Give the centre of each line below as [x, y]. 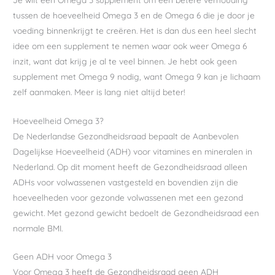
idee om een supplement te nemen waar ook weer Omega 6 [130, 45]
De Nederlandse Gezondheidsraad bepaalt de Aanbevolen [126, 136]
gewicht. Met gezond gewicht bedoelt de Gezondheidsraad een [136, 212]
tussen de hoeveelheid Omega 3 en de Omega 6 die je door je [134, 15]
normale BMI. [38, 228]
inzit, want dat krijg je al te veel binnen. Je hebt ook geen [125, 61]
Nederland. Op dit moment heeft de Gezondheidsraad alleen [130, 166]
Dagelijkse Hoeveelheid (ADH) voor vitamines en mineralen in [133, 151]
